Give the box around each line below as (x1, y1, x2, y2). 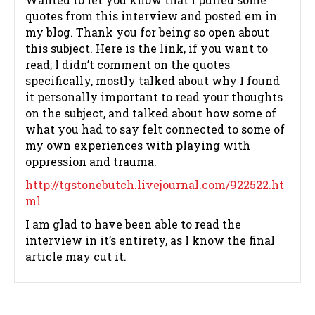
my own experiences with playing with (25, 138, 250, 153)
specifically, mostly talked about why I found (25, 73, 280, 89)
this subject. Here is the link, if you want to (25, 41, 268, 56)
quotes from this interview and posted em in (25, 8, 277, 24)
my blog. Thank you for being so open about (25, 25, 269, 40)
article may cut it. (25, 249, 127, 264)
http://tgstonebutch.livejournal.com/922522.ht (25, 177, 284, 193)
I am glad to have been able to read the (25, 217, 241, 232)
